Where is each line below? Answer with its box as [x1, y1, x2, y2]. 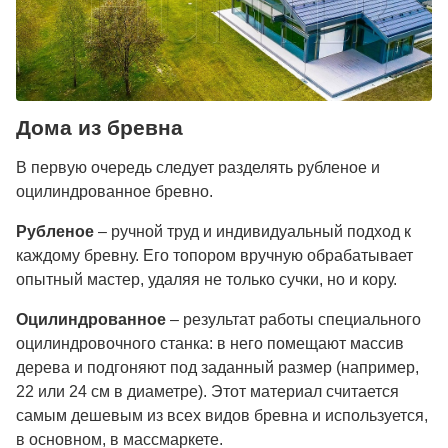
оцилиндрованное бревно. [16, 182, 213, 200]
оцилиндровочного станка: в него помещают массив [16, 334, 404, 352]
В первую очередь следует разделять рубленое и [16, 158, 380, 176]
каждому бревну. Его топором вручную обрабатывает [16, 246, 413, 264]
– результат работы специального [166, 310, 421, 328]
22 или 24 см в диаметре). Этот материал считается [16, 382, 399, 400]
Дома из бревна [16, 116, 183, 140]
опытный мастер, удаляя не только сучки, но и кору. [16, 270, 397, 288]
